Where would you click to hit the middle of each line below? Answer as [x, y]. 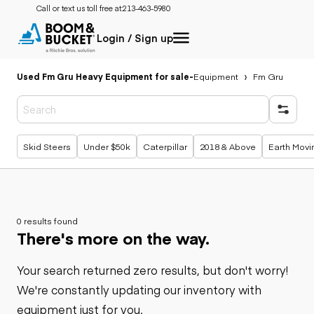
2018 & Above [228, 146]
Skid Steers [47, 146]
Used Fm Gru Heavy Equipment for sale [103, 76]
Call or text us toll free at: [80, 8]
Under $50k [107, 146]
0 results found [47, 220]
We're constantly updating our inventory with [139, 289]
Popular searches [70, 138]
